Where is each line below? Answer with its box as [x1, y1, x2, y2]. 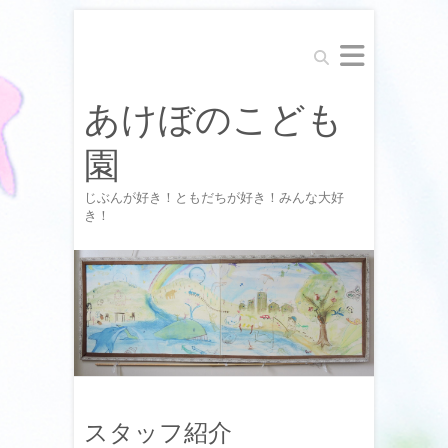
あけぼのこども [84, 100, 343, 140]
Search [308, 42, 352, 61]
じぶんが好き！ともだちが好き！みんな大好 [84, 189, 344, 206]
